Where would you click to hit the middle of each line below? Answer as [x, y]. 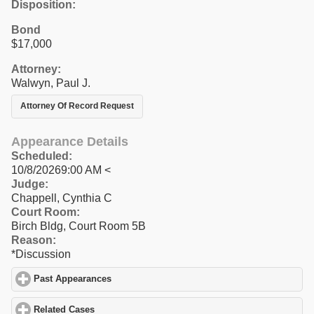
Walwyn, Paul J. [51, 83]
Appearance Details [70, 141]
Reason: [34, 240]
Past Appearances [73, 279]
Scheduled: [42, 156]
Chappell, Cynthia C [62, 198]
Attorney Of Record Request [77, 106]
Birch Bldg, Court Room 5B [78, 226]
